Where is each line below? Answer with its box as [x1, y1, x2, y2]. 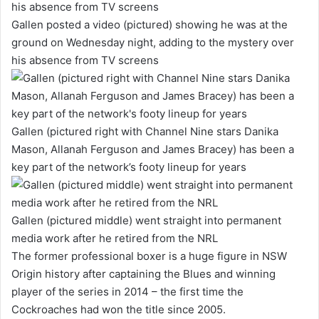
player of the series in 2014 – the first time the [11, 284, 244, 298]
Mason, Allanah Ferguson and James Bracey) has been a [11, 142, 294, 156]
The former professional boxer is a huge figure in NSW [11, 249, 287, 263]
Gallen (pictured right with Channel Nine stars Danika [11, 124, 278, 138]
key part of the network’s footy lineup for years [11, 159, 246, 174]
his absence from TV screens [11, 53, 164, 67]
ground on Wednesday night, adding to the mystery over [11, 35, 294, 49]
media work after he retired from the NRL [11, 231, 218, 245]
